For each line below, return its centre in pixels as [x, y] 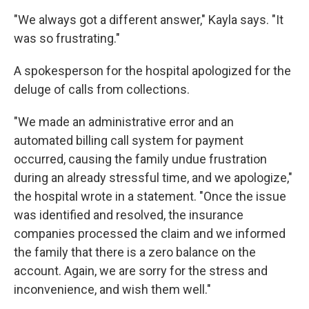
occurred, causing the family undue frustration [140, 159]
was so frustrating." [67, 38]
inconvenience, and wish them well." [112, 289]
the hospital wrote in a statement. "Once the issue [150, 196]
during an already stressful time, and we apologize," [153, 178]
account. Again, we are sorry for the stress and [141, 271]
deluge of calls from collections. [102, 89]
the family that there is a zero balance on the [135, 252]
